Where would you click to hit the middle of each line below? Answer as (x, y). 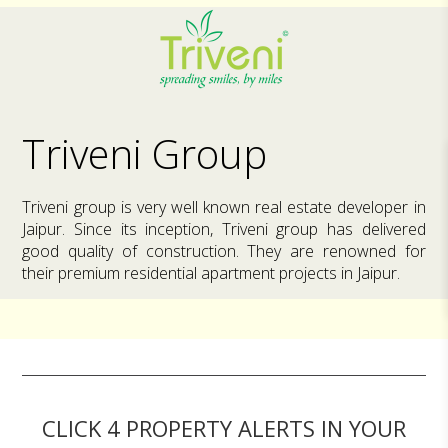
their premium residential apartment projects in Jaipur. (211, 273)
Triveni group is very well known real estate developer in (224, 207)
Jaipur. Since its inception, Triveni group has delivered (224, 229)
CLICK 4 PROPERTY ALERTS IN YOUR (224, 428)
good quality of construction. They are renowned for (224, 251)
